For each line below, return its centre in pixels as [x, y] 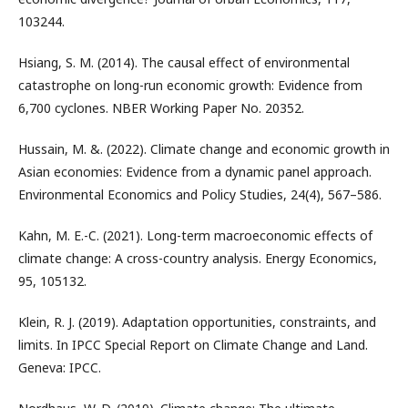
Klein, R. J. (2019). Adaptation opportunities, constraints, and [197, 322]
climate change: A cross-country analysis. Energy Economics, [198, 258]
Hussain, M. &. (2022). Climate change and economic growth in [204, 149]
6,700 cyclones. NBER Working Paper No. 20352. [161, 108]
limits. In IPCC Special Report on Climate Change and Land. [193, 345]
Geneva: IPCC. [60, 367]
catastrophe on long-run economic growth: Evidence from [190, 85]
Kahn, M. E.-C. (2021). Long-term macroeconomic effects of [195, 235]
